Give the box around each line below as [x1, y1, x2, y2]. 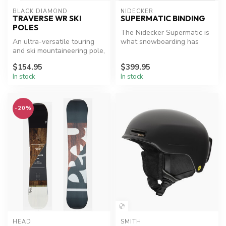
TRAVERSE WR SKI [13, 14, 81, 24]
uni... [121, 55, 135, 65]
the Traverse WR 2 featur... [13, 55, 100, 65]
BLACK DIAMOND [13, 8, 68, 16]
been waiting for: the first [121, 46, 202, 56]
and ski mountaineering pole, [13, 46, 105, 56]
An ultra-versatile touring [13, 37, 94, 47]
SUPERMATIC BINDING [121, 14, 205, 24]
